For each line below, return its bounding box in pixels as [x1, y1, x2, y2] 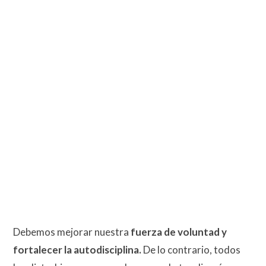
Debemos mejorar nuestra [13, 226, 131, 239]
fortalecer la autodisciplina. [13, 243, 141, 256]
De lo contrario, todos [141, 243, 240, 256]
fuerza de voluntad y [131, 226, 227, 239]
